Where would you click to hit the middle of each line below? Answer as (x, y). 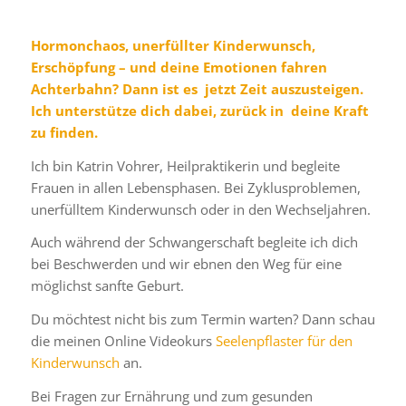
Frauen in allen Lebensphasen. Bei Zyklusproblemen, (195, 187)
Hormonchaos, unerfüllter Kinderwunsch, (173, 45)
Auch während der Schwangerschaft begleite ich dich (194, 242)
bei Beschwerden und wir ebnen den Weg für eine (186, 264)
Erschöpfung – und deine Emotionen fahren (179, 67)
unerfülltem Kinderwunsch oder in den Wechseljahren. (200, 209)
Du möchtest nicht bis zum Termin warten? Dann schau (203, 319)
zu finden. (64, 132)
